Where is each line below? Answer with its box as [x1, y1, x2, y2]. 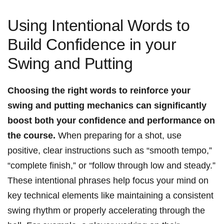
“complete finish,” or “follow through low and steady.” [7, 160, 215, 171]
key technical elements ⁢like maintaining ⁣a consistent [7, 190, 213, 201]
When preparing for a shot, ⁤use [55, 130, 181, 141]
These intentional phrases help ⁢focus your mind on [7, 175, 208, 186]
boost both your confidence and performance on [7, 115, 215, 126]
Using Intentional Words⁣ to [7, 16, 190, 35]
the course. [7, 130, 55, 141]
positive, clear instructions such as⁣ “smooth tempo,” [7, 145, 212, 156]
